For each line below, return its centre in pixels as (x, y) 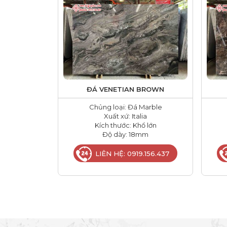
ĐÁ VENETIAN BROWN (125, 89)
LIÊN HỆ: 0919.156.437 (133, 153)
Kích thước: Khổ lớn (125, 125)
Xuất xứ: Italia (125, 116)
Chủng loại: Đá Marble (125, 107)
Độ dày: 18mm (125, 134)
